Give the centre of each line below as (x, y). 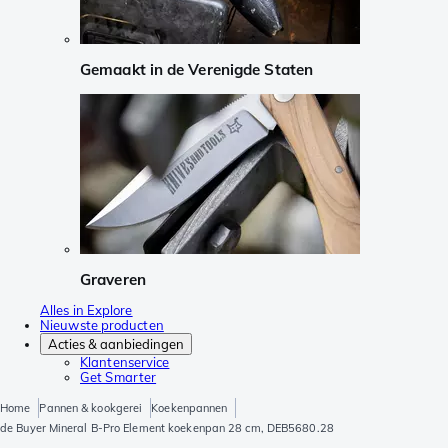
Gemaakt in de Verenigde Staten (196, 70)
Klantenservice (125, 362)
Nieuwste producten (102, 325)
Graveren (113, 279)
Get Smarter (118, 377)
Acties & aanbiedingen (116, 344)
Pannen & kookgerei (91, 408)
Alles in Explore (86, 310)
